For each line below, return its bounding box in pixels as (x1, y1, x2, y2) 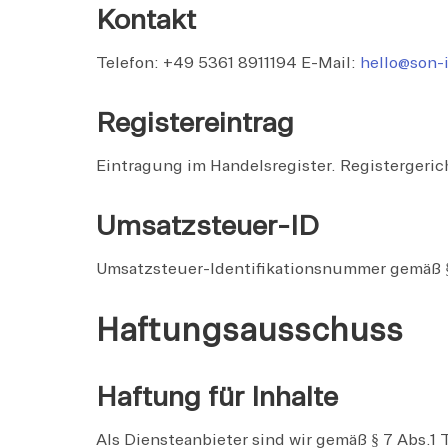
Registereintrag (96, 104, 294, 140)
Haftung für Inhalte (96, 378, 338, 414)
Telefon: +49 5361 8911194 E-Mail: (96, 52, 360, 73)
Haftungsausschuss (96, 309, 403, 351)
